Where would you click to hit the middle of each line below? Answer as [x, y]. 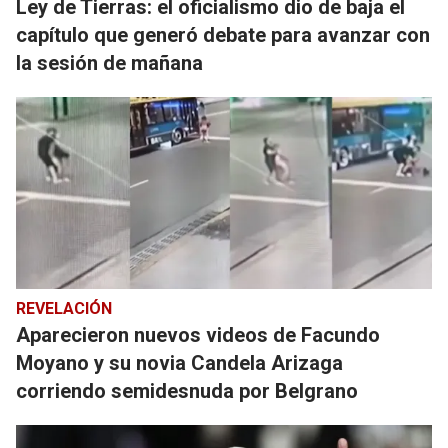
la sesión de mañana [109, 63]
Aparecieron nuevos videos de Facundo [198, 335]
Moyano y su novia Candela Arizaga [179, 363]
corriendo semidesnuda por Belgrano [187, 391]
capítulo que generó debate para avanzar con [223, 35]
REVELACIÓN [64, 308]
